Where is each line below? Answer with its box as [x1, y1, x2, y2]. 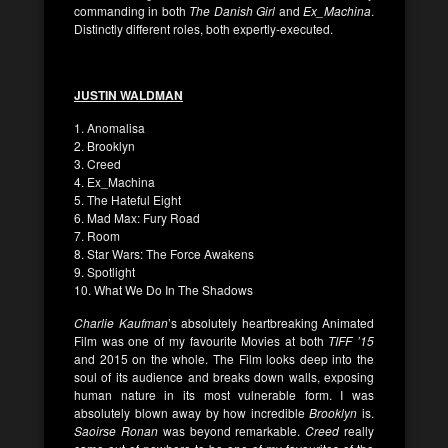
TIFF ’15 [323, 331, 375, 349]
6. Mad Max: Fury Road [74, 208, 200, 226]
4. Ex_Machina [74, 172, 155, 190]
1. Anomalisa [74, 118, 145, 136]
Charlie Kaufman [74, 313, 168, 331]
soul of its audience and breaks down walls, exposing [74, 367, 374, 385]
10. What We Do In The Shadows [74, 280, 253, 298]
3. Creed [74, 154, 121, 172]
